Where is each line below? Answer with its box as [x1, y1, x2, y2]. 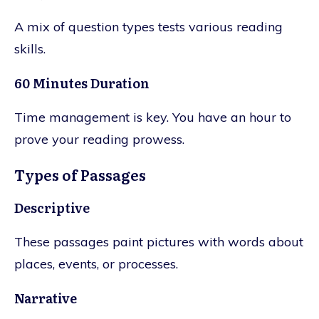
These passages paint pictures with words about [14, 233, 303, 250]
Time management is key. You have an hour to [14, 108, 291, 125]
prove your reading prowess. [14, 130, 184, 147]
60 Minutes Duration [14, 73, 150, 93]
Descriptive [14, 197, 90, 217]
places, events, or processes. [14, 255, 178, 272]
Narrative [14, 288, 77, 308]
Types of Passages [14, 163, 146, 185]
